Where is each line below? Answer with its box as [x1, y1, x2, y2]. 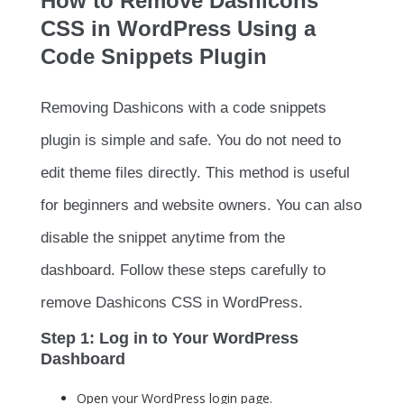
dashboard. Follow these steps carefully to [41, 262, 326, 280]
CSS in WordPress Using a [41, 16, 316, 41]
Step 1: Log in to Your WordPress [41, 329, 298, 348]
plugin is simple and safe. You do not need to [41, 132, 341, 150]
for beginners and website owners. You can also [41, 197, 362, 215]
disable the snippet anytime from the [41, 229, 285, 247]
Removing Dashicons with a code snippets [41, 99, 326, 117]
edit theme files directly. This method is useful [41, 164, 350, 182]
